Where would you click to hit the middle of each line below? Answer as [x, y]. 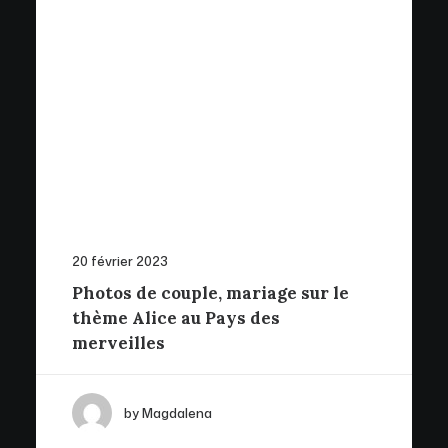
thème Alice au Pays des [176, 318]
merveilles [118, 343]
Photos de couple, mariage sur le [210, 293]
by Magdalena [168, 413]
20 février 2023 [120, 261]
